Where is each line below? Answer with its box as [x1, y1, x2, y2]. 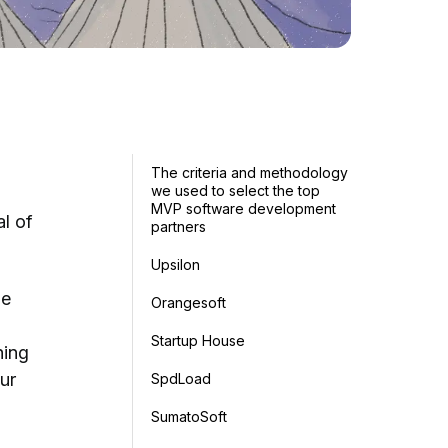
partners [151, 217, 206, 235]
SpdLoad [151, 369, 211, 387]
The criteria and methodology [151, 163, 348, 181]
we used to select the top [151, 181, 320, 199]
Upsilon [151, 255, 200, 273]
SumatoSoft [151, 407, 227, 425]
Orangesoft [151, 293, 230, 311]
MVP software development [151, 199, 336, 217]
